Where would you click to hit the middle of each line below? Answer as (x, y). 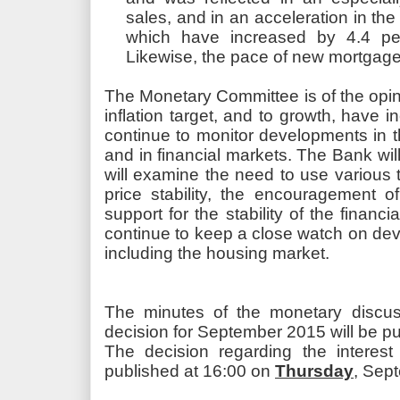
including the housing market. (217, 254)
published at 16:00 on (190, 371)
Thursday (314, 371)
